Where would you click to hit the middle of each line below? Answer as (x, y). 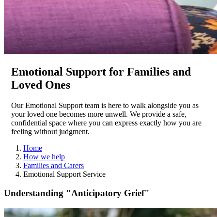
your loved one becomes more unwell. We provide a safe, (99, 114)
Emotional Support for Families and (101, 72)
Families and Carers (54, 166)
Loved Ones (41, 85)
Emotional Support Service (64, 174)
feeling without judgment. (50, 132)
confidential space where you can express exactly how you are (106, 123)
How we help (44, 157)
